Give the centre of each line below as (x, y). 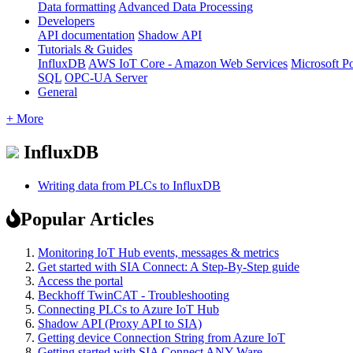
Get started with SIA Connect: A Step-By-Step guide (169, 266)
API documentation (86, 35)
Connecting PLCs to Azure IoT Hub (128, 309)
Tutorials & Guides (85, 49)
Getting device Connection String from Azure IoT (162, 337)
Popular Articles (87, 219)
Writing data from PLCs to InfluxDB (129, 185)
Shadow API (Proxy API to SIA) (120, 323)
